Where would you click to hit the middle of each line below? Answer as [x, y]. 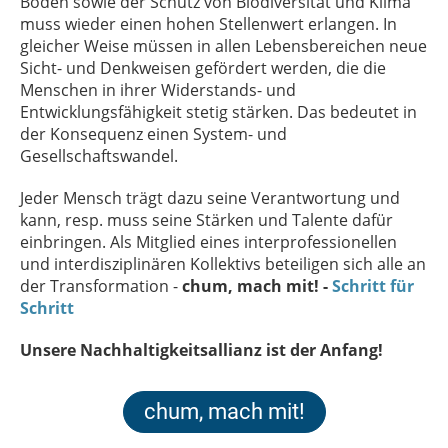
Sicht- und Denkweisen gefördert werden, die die [203, 68]
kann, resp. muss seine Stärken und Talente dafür [206, 220]
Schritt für [373, 286]
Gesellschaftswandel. [103, 156]
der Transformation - [101, 286]
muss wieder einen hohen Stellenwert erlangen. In [208, 24]
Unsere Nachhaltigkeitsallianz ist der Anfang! [203, 350]
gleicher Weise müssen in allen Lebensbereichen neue [223, 46]
